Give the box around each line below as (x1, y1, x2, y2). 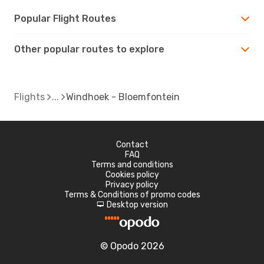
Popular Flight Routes (14, 12, 116, 24)
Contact (115, 139, 148, 150)
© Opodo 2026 (100, 240, 164, 252)
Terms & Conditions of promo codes (64, 189, 200, 200)
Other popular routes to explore (14, 43, 164, 55)
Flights (14, 91, 45, 103)
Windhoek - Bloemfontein (66, 91, 180, 103)
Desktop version (106, 199, 168, 210)
